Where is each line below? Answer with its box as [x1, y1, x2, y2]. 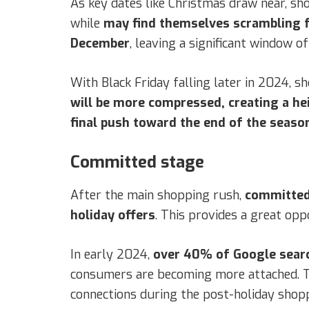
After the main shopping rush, [70, 186, 245, 203]
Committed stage [70, 150, 204, 173]
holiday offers [70, 206, 155, 223]
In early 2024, [70, 246, 153, 263]
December [70, 34, 130, 52]
